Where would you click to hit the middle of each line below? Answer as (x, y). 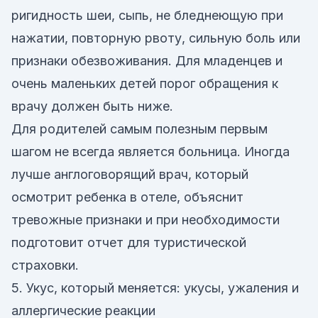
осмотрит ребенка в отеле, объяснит (127, 197)
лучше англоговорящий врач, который (130, 174)
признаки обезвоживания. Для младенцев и (147, 61)
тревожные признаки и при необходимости (146, 220)
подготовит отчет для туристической (129, 242)
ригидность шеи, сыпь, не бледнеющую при (147, 15)
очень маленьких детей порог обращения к (145, 83)
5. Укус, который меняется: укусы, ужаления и (155, 288)
